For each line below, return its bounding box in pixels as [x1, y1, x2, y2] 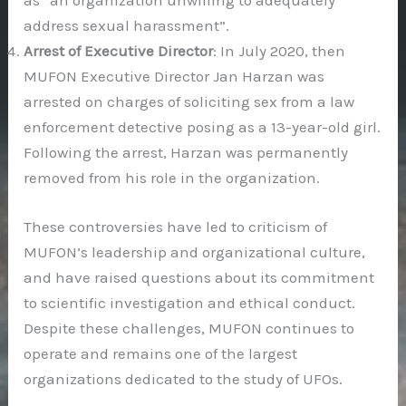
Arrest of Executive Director [24, 42, 214, 61]
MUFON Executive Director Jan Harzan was [24, 67, 325, 86]
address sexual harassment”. [24, 16, 230, 35]
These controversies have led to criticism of [24, 217, 328, 236]
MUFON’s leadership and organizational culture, [24, 242, 366, 261]
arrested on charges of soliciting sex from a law [24, 92, 355, 111]
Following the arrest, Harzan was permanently [24, 143, 349, 162]
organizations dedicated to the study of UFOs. [24, 369, 343, 388]
